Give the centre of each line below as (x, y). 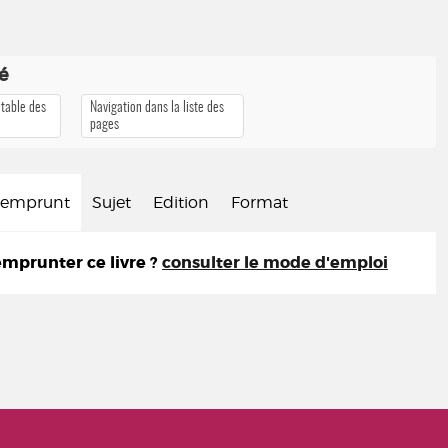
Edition (181, 202)
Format (259, 202)
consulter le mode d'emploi (275, 262)
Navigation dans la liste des (157, 107)
